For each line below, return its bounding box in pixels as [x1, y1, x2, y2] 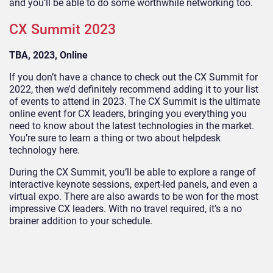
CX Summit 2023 [9, 21, 116, 38]
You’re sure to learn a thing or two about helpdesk [9, 132, 221, 144]
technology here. [9, 144, 80, 157]
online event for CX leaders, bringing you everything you [9, 108, 247, 120]
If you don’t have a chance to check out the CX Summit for [9, 71, 258, 83]
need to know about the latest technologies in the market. [9, 120, 254, 132]
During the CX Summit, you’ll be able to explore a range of [9, 166, 256, 179]
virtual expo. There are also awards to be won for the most [9, 191, 258, 203]
